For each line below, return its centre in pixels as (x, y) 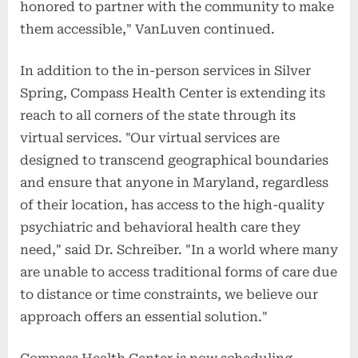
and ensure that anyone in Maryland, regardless (174, 182)
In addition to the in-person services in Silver (165, 70)
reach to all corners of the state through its (158, 115)
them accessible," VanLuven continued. (147, 29)
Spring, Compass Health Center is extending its (173, 93)
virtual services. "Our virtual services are (150, 137)
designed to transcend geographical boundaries (174, 160)
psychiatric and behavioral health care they (160, 227)
